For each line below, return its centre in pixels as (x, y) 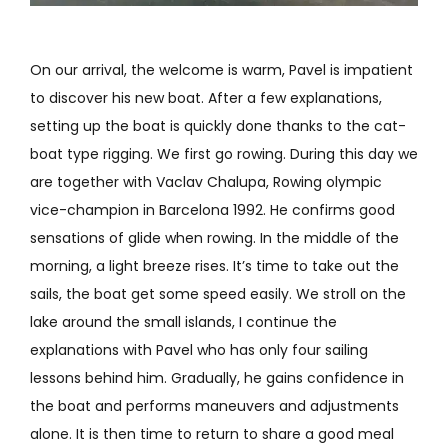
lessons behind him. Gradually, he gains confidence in (216, 377)
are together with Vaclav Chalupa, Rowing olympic (205, 181)
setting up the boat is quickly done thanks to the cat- (217, 125)
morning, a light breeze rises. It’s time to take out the (214, 265)
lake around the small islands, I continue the (183, 321)
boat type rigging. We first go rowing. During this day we (223, 153)
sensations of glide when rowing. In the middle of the (214, 237)
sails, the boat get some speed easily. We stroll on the (217, 293)
